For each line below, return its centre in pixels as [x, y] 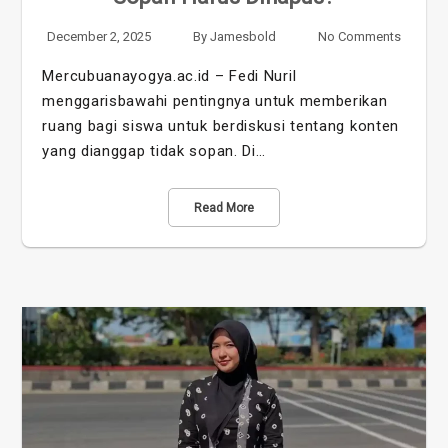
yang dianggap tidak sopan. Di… [154, 151]
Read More [224, 208]
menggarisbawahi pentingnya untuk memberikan [215, 101]
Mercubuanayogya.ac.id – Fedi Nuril [169, 76]
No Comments [359, 37]
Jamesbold [243, 37]
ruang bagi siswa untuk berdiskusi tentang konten [221, 126]
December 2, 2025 [99, 37]
